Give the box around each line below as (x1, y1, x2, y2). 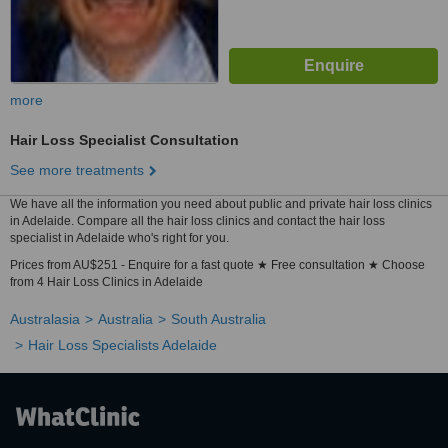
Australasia (10, 311, 80, 327)
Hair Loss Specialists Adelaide (28, 337, 217, 353)
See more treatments (10, 162, 144, 178)
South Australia (171, 311, 266, 327)
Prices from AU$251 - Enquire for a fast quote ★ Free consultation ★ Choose (10, 258, 425, 272)
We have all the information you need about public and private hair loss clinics (10, 197, 432, 211)
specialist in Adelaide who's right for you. (10, 231, 229, 245)
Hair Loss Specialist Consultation (10, 132, 239, 148)
